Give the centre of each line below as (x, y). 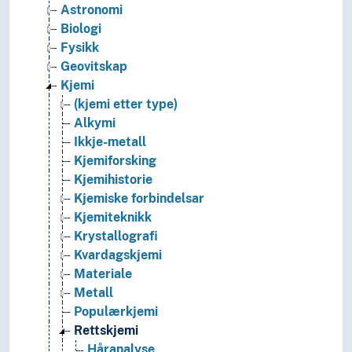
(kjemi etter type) (126, 104)
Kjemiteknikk (113, 218)
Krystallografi (116, 236)
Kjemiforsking (115, 161)
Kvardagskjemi (118, 255)
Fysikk (80, 48)
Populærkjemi (116, 312)
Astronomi (92, 10)
